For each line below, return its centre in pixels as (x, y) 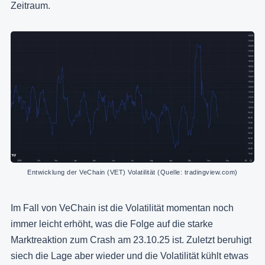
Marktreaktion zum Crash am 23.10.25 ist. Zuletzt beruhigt (131, 240)
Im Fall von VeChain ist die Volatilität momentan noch (122, 208)
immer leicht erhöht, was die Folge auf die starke (112, 224)
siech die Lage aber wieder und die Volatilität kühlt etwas (130, 256)
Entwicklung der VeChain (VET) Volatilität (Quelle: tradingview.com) (132, 172)
